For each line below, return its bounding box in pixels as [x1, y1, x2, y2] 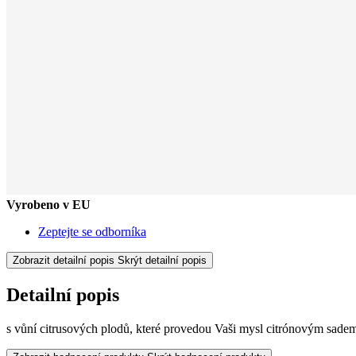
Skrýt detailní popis [118, 253, 207, 266]
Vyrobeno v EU [6, 197, 91, 211]
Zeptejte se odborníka [38, 224, 146, 238]
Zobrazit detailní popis [13, 253, 114, 266]
